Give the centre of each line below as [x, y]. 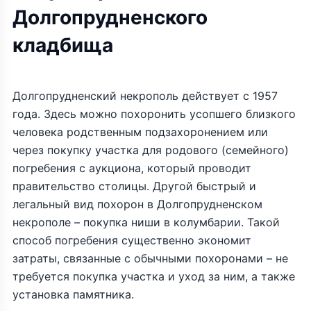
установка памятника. [73, 294]
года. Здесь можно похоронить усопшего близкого [154, 114]
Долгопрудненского [110, 17]
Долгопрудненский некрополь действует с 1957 [145, 96]
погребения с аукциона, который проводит [132, 168]
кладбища [63, 45]
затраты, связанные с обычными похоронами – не [150, 258]
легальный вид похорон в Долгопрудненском [137, 204]
